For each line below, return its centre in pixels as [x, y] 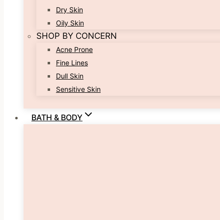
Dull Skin [70, 76]
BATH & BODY [57, 117]
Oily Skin [70, 23]
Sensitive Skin [78, 89]
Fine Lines [72, 63]
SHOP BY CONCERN [77, 36]
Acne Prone [74, 49]
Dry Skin [69, 10]
